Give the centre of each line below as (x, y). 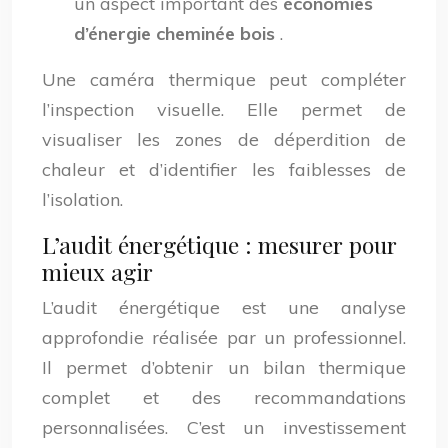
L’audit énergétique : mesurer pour (219, 244)
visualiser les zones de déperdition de (224, 139)
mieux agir (97, 271)
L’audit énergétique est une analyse (224, 307)
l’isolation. (82, 199)
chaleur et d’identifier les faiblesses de (224, 169)
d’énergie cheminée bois (177, 33)
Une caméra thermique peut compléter (224, 79)
